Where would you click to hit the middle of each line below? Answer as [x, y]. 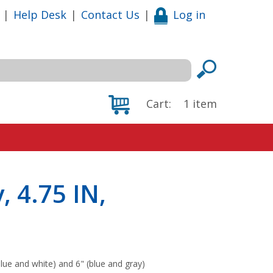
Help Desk [40, 14]
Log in [189, 14]
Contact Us [110, 14]
